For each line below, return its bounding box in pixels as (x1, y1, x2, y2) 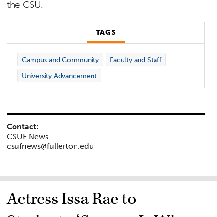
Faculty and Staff (109, 55, 161, 64)
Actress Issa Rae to (7, 188, 137, 210)
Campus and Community (21, 55, 99, 64)
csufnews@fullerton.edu (7, 141, 94, 151)
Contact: (7, 122, 39, 132)
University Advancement (21, 71, 97, 80)
